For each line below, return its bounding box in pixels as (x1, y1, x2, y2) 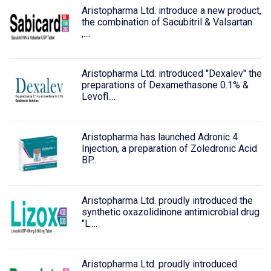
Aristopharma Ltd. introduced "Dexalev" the (81, 68, 262, 80)
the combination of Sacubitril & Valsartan (81, 16, 252, 28)
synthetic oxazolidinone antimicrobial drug (81, 206, 260, 218)
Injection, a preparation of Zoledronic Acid (81, 143, 257, 155)
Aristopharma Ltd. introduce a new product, (81, 4, 261, 16)
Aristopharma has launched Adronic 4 (81, 131, 238, 143)
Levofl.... (81, 91, 116, 103)
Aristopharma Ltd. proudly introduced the (81, 195, 253, 207)
